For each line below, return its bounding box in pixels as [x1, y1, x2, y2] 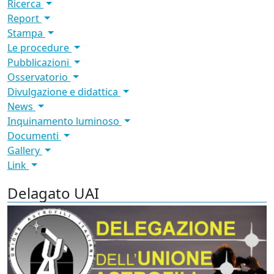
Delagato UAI [7, 182, 99, 203]
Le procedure [7, 40, 72, 54]
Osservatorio [7, 70, 70, 84]
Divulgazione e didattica [7, 84, 120, 98]
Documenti [7, 128, 61, 143]
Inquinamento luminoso [7, 114, 122, 128]
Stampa [7, 26, 45, 40]
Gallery [7, 143, 42, 157]
